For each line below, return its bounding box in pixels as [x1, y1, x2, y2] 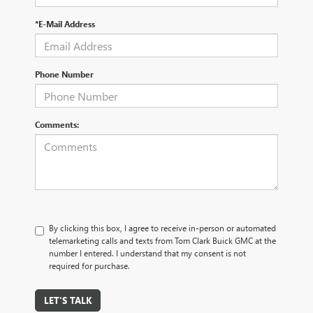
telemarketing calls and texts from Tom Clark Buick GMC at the [49, 235, 276, 247]
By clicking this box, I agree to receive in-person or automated [49, 222, 276, 234]
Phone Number [35, 68, 94, 80]
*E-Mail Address [35, 18, 95, 30]
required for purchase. [49, 260, 130, 272]
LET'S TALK [44, 294, 92, 307]
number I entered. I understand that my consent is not [49, 247, 246, 259]
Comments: [35, 119, 79, 131]
